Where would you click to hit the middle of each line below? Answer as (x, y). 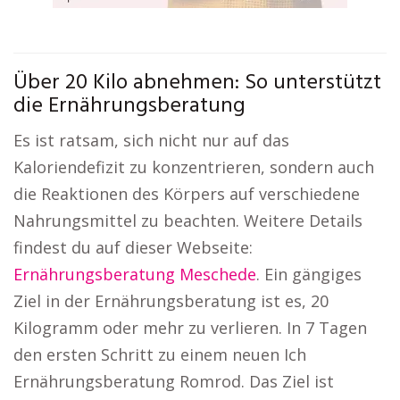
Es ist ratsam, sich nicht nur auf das (151, 140)
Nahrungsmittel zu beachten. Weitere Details (188, 221)
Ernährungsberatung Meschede (135, 274)
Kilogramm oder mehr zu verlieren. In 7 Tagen (190, 328)
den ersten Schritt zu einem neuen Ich (160, 354)
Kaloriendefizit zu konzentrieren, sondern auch (194, 167)
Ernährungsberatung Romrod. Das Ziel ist (174, 381)
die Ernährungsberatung (129, 106)
